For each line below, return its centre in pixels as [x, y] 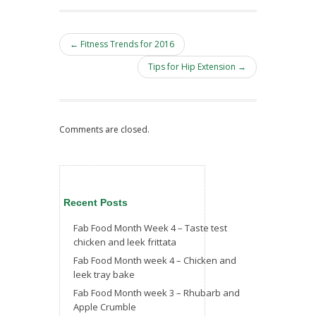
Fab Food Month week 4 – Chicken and [155, 260]
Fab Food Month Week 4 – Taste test [150, 228]
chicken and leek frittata [125, 242]
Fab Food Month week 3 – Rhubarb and [157, 293]
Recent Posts [96, 202]
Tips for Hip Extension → [197, 67]
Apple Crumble [105, 307]
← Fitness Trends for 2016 [122, 44]
